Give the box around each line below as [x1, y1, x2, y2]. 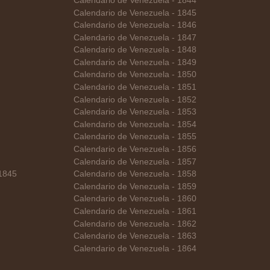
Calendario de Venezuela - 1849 [74, 57, 197, 67]
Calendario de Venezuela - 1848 [74, 45, 197, 55]
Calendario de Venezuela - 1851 [74, 83, 197, 92]
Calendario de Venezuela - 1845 [74, 8, 197, 17]
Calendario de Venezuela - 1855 [74, 132, 197, 142]
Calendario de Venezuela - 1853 [74, 107, 197, 117]
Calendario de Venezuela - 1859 [74, 181, 197, 191]
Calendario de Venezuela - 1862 [74, 219, 197, 228]
